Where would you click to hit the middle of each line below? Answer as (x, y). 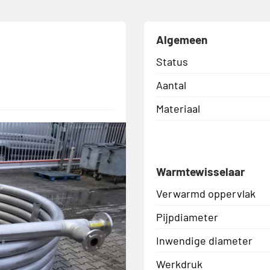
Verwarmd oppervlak (206, 193)
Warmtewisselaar (200, 171)
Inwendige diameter (204, 240)
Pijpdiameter (187, 217)
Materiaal (178, 108)
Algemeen (182, 39)
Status (172, 61)
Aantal (171, 85)
